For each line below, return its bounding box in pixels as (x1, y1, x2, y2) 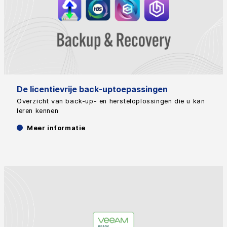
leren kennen (17, 106, 59, 115)
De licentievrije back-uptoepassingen (17, 84, 168, 94)
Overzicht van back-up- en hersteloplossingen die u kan (17, 97, 205, 105)
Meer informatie (27, 124, 86, 132)
